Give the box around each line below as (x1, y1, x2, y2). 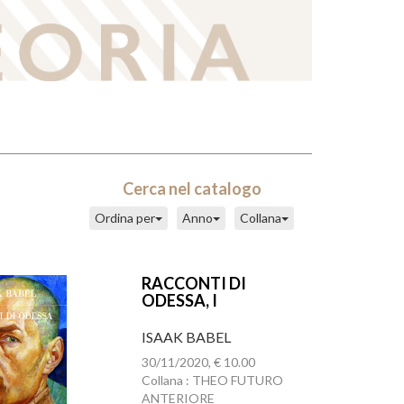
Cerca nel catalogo (122, 179, 262, 198)
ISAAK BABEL (141, 328, 231, 345)
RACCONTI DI (141, 273, 246, 293)
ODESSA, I (141, 290, 217, 310)
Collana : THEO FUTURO (141, 372, 283, 388)
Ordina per (95, 210, 155, 225)
